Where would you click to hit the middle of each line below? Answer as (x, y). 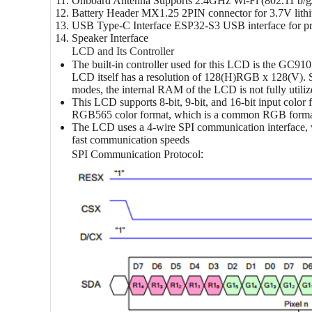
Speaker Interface (110, 38)
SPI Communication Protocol (136, 155)
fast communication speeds (131, 140)
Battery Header (105, 13)
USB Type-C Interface (122, 26)
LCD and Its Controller (123, 52)
